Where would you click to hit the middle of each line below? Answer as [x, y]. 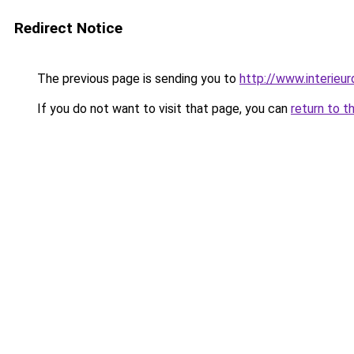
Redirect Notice [68, 28]
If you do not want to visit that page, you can [162, 109]
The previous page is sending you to [137, 79]
